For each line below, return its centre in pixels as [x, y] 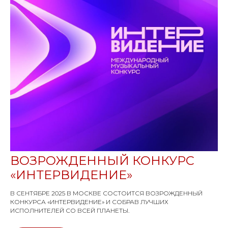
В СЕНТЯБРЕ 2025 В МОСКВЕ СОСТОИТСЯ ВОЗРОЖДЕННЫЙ [106, 193]
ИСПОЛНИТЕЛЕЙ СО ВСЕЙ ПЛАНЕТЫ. [70, 210]
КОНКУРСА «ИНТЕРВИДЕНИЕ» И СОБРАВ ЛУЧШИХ [89, 202]
